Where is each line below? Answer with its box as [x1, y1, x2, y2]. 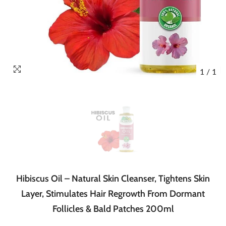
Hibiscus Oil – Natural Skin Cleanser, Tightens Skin [16, 173, 210, 184]
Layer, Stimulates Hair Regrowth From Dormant [21, 188, 205, 199]
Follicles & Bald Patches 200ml [52, 203, 174, 214]
